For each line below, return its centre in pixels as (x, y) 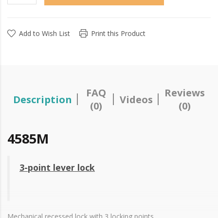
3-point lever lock (57, 168)
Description (43, 99)
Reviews (185, 93)
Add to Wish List (45, 34)
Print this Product (118, 34)
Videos (136, 99)
